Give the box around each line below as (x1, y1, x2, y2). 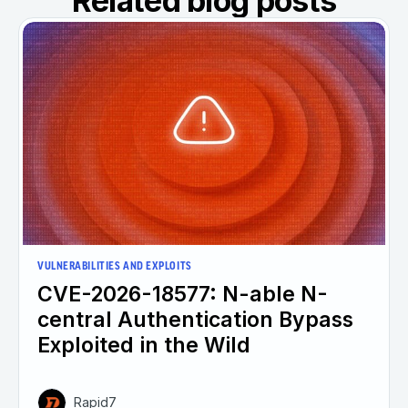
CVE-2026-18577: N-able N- (37, 281, 328, 308)
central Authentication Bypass (37, 307, 353, 333)
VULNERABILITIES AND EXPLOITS (37, 261, 192, 273)
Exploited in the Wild (37, 332, 250, 359)
